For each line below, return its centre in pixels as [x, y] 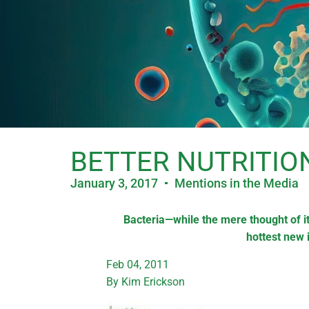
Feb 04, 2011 [138, 264]
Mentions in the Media [237, 183]
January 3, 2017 [114, 183]
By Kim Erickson [146, 281]
